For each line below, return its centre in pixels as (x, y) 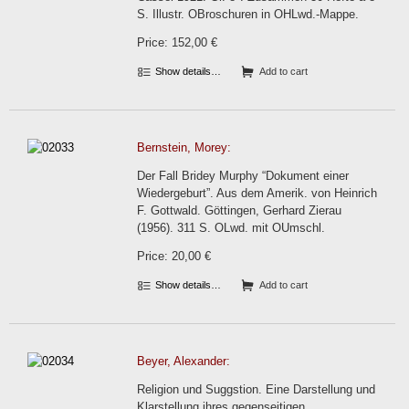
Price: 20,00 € (174, 256)
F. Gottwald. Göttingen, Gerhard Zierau (239, 210)
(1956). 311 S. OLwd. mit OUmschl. (231, 228)
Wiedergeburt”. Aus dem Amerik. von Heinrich (257, 193)
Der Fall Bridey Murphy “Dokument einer (243, 176)
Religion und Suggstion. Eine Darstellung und (256, 389)
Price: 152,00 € (177, 42)
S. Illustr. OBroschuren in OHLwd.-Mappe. (248, 14)
